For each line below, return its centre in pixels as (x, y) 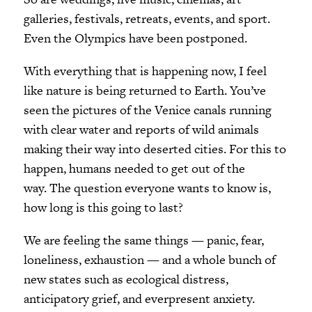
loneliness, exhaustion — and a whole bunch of (149, 259)
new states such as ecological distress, (126, 279)
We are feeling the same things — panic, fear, (143, 240)
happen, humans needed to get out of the (134, 168)
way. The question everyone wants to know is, (147, 187)
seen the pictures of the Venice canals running (147, 109)
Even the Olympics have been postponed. (135, 38)
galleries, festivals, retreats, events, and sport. (147, 18)
